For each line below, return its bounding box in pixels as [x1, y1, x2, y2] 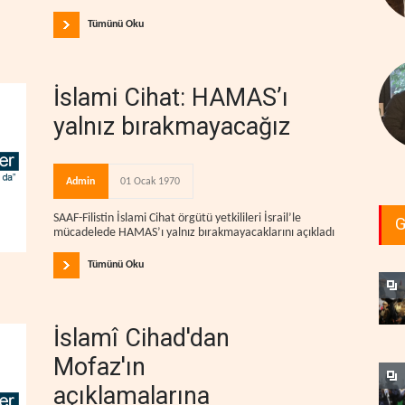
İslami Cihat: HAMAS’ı [53, 83, 288, 113]
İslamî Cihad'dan [53, 323, 230, 353]
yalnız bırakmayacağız [53, 112, 290, 142]
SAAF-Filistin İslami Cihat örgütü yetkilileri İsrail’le [53, 211, 301, 225]
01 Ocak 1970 [120, 176, 180, 188]
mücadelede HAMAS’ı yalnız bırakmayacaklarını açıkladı [53, 225, 334, 240]
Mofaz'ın [53, 352, 146, 381]
